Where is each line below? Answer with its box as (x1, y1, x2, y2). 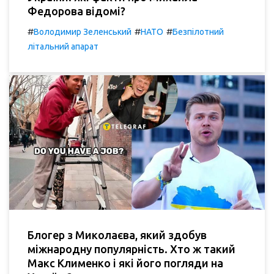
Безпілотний (172, 27, 224, 37)
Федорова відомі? (28, 5, 125, 18)
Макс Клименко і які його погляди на (28, 256, 223, 269)
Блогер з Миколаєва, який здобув (28, 228, 207, 241)
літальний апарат (28, 42, 98, 52)
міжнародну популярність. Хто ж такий (28, 242, 235, 255)
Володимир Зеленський (34, 27, 131, 37)
